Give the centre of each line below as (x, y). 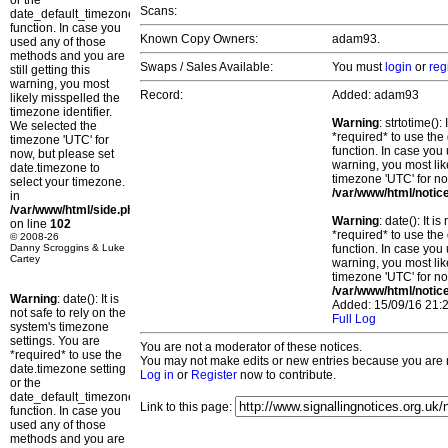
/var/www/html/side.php (75, 210)
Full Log (354, 319)
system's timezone (59, 327)
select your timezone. (67, 182)
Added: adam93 (375, 95)
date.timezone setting (68, 369)
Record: (161, 95)
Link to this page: (187, 407)
